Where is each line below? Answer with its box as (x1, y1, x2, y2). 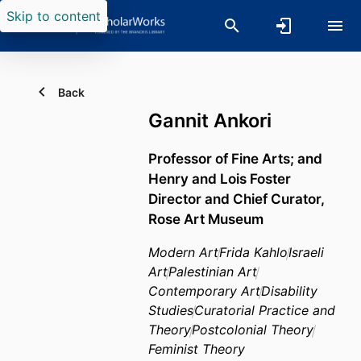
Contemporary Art (148, 283, 260, 300)
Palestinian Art (168, 263, 257, 280)
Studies (148, 302, 193, 319)
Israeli (288, 244, 324, 261)
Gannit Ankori (148, 109, 272, 132)
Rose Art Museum (148, 210, 263, 228)
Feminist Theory (148, 341, 245, 358)
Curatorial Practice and (194, 302, 335, 319)
